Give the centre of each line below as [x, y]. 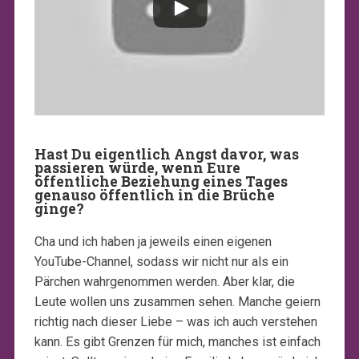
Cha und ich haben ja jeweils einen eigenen [153, 241]
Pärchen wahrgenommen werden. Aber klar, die [164, 281]
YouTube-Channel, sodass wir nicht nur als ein [161, 261]
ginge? [59, 208]
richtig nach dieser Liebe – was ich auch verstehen [175, 321]
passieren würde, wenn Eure [137, 167]
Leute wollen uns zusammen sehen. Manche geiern [177, 301]
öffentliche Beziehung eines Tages [161, 181]
